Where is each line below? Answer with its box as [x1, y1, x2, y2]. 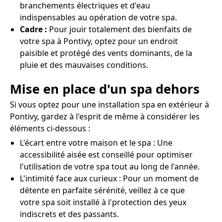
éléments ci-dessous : [10, 123, 90, 134]
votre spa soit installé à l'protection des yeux [20, 197, 186, 208]
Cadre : [20, 24, 47, 35]
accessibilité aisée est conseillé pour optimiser [20, 149, 193, 161]
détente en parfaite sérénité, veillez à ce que [20, 185, 185, 196]
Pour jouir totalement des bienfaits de [47, 24, 192, 35]
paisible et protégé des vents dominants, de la [20, 48, 192, 59]
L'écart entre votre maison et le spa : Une [20, 137, 172, 149]
